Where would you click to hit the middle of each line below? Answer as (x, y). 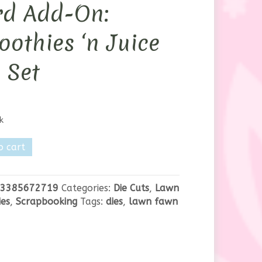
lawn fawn (153, 201)
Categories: (87, 188)
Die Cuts (131, 188)
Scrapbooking (46, 201)
